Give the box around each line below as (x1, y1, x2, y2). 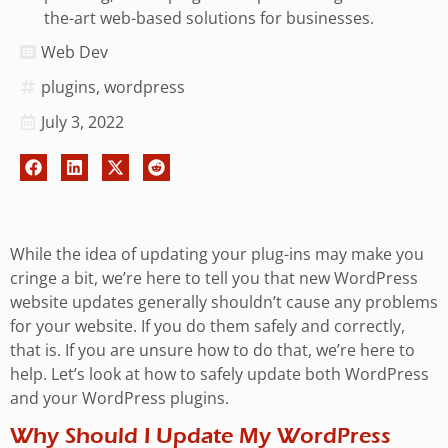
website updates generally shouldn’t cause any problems (10, 290, 438, 313)
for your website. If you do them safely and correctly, (10, 314, 405, 337)
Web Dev (41, 40, 108, 63)
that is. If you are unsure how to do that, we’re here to (10, 338, 415, 361)
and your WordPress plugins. (10, 386, 229, 409)
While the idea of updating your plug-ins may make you (10, 242, 424, 265)
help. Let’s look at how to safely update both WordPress (10, 362, 429, 385)
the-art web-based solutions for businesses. (44, 6, 374, 29)
